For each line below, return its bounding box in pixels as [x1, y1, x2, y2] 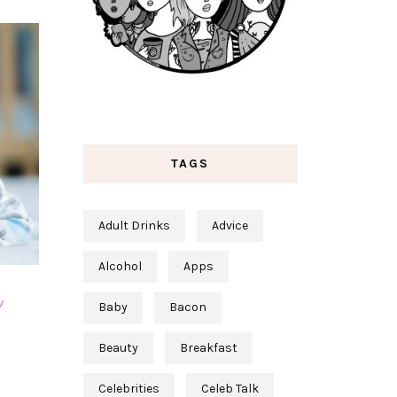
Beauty [97, 340, 138, 356]
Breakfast [179, 340, 237, 356]
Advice [211, 218, 248, 234]
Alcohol [97, 259, 142, 275]
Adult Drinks [97, 218, 170, 234]
